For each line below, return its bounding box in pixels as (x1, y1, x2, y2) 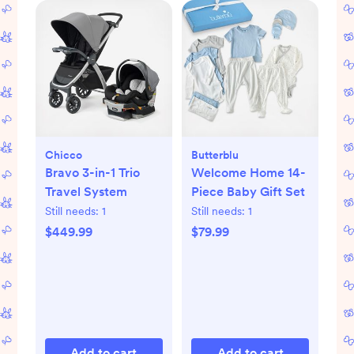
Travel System (44, 184, 127, 200)
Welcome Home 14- (191, 165, 306, 181)
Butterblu (191, 149, 239, 162)
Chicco (44, 149, 82, 162)
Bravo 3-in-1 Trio (44, 165, 140, 181)
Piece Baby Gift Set (191, 184, 305, 200)
